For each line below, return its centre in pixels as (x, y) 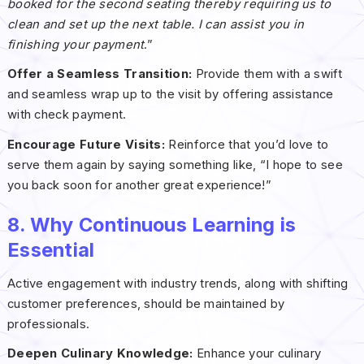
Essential (51, 249)
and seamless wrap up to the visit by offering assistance (170, 95)
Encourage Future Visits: (86, 144)
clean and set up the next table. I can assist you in (156, 25)
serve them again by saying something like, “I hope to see (175, 165)
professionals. (48, 325)
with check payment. (67, 115)
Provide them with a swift (267, 74)
